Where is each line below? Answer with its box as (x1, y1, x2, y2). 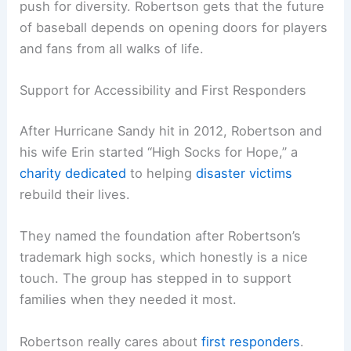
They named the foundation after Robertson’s (20, 228, 302, 244)
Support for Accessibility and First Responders (20, 82, 307, 99)
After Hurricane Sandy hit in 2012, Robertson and (20, 123, 323, 139)
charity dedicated (20, 165, 127, 182)
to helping (126, 165, 197, 182)
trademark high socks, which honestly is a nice (20, 249, 309, 266)
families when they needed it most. (20, 291, 237, 308)
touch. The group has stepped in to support (20, 270, 292, 287)
